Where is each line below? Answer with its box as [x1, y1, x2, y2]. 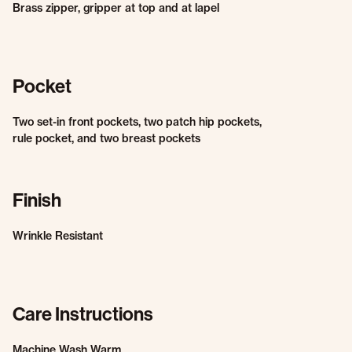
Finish [13, 188, 61, 211]
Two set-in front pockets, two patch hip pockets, [13, 115, 262, 129]
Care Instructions [13, 302, 153, 325]
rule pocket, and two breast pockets [13, 131, 200, 145]
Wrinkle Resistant [13, 229, 103, 243]
